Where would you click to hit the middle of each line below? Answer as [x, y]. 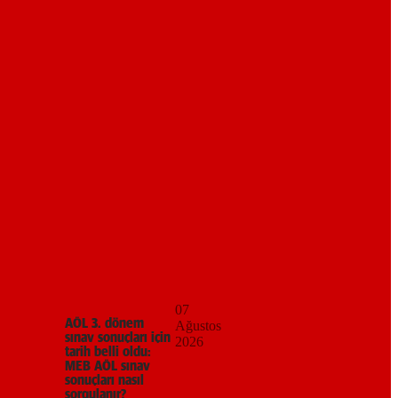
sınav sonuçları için [118, 337]
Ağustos [198, 325]
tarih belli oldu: [108, 351]
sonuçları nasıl [104, 380]
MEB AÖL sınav [107, 366]
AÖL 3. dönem [104, 323]
